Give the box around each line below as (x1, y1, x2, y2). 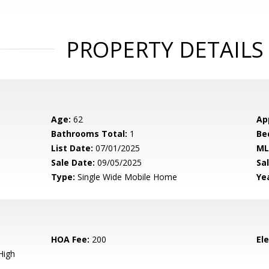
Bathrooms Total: (51, 128, 128, 139)
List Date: (51, 142, 94, 154)
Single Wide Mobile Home (75, 171, 178, 183)
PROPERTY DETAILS (65, 35, 264, 64)
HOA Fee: (51, 234, 90, 245)
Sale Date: (51, 157, 95, 168)
